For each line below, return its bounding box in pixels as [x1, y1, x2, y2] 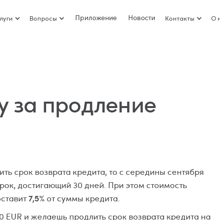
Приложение [75, 13, 117, 22]
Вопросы [29, 14, 57, 23]
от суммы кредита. [45, 192, 120, 204]
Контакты [165, 14, 194, 23]
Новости [128, 13, 155, 22]
